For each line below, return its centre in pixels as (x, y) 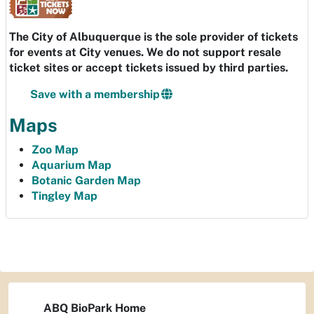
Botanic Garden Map (86, 181)
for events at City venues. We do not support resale (145, 53)
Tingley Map (64, 196)
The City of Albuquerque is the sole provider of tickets (153, 37)
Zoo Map (55, 150)
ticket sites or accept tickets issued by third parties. (149, 68)
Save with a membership (95, 95)
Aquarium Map (71, 165)
